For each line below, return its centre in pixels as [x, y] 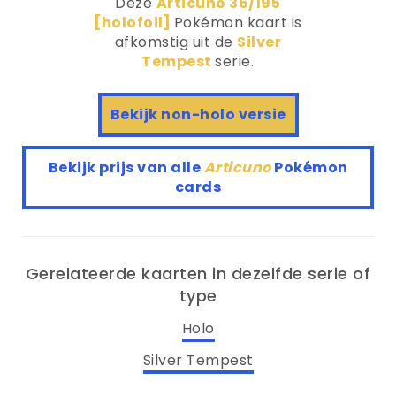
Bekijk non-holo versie [198, 114]
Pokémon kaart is [238, 23]
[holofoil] [134, 23]
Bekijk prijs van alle [126, 168]
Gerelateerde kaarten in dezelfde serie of [198, 274]
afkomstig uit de [176, 42]
